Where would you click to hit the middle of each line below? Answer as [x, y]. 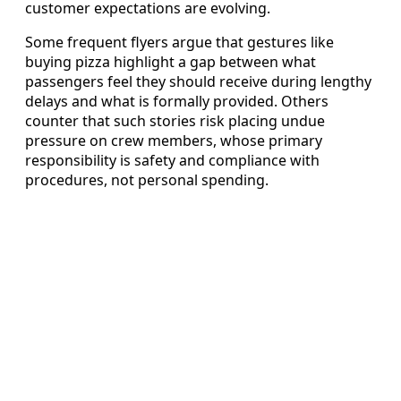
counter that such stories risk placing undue [175, 121]
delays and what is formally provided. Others [177, 102]
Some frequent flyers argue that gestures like [179, 43]
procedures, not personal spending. [147, 180]
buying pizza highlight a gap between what [171, 62]
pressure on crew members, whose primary [174, 141]
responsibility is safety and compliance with [172, 161]
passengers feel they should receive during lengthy [198, 82]
